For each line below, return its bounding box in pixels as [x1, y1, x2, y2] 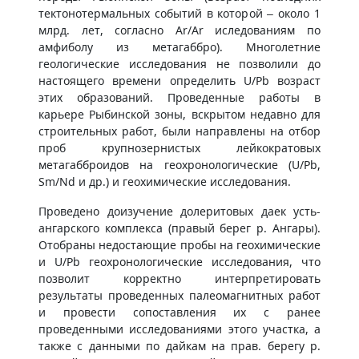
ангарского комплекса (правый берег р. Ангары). [38, 220, 321, 236]
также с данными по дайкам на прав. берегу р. [38, 338, 321, 353]
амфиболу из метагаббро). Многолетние [38, 39, 321, 54]
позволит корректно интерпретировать [38, 271, 321, 286]
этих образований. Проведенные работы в [38, 90, 321, 105]
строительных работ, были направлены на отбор [38, 123, 321, 139]
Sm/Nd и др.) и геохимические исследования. [38, 174, 291, 189]
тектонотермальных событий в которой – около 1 [38, 6, 321, 21]
